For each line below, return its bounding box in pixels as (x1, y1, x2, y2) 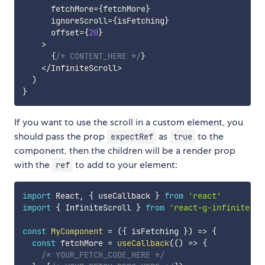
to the (195, 130, 224, 143)
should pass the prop (14, 130, 107, 143)
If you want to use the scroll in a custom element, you (14, 116, 243, 129)
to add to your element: (73, 159, 178, 172)
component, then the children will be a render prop (14, 144, 235, 157)
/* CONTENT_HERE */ (55, 51, 141, 62)
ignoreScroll (22, 15, 108, 27)
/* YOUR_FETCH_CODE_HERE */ (41, 250, 164, 261)
